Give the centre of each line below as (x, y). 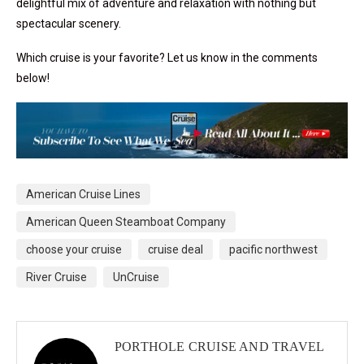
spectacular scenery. (70, 24)
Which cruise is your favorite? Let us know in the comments (167, 58)
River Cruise (56, 277)
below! (34, 78)
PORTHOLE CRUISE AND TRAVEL (220, 346)
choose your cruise (74, 249)
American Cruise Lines (83, 194)
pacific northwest (273, 249)
